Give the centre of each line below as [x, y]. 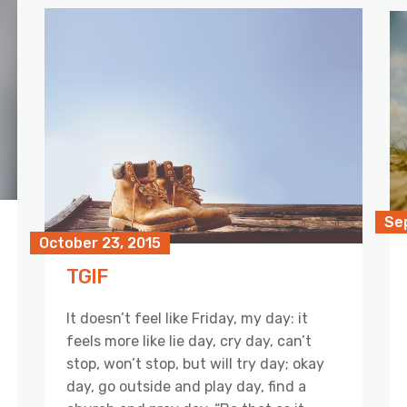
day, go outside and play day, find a [186, 387]
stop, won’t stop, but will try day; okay [195, 364]
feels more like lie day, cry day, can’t [189, 342]
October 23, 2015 [100, 243]
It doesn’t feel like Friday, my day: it [187, 319]
